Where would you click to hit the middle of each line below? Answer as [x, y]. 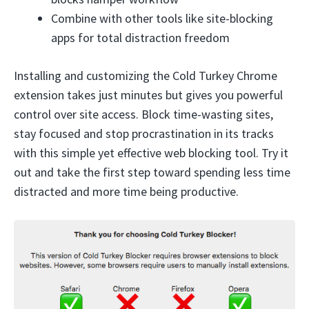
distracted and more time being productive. [126, 191]
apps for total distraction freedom [140, 38]
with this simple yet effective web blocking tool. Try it [151, 153]
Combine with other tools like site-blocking [162, 18]
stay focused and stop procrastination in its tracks [144, 133]
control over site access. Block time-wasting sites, [143, 114]
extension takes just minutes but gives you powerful [148, 95]
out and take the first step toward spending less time [152, 172]
